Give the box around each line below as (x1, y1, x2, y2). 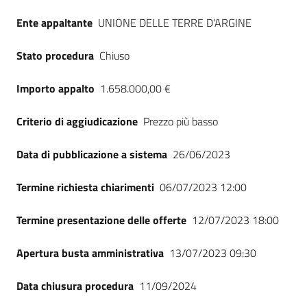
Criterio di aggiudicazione (16, 113, 138, 130)
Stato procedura (16, 47, 94, 64)
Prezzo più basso (143, 113, 218, 130)
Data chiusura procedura (16, 278, 134, 294)
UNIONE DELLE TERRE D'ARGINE (98, 14, 251, 31)
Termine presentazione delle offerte (16, 212, 186, 228)
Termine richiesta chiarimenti (16, 179, 154, 195)
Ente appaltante (16, 14, 93, 31)
